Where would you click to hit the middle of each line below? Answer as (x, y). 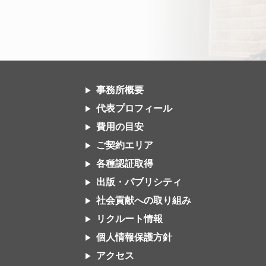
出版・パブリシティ (139, 182)
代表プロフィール (134, 108)
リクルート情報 (129, 219)
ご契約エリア (124, 145)
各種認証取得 (124, 164)
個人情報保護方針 (134, 237)
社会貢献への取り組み (143, 200)
